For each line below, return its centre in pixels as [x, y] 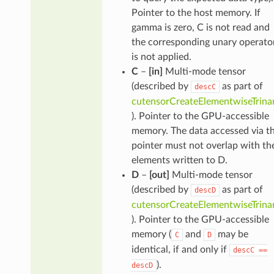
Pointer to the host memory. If [196, 13]
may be [231, 235]
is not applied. [161, 57]
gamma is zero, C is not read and [200, 28]
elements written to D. [179, 161]
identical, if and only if [180, 250]
